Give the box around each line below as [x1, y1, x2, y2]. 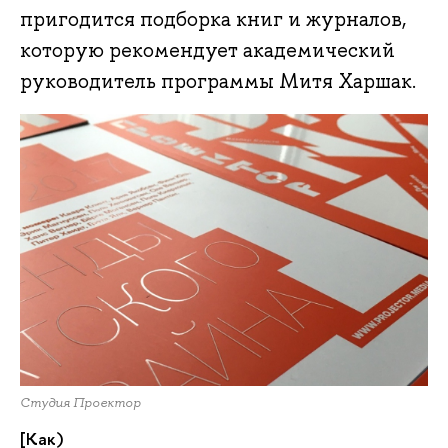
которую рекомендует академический [20, 37, 395, 64]
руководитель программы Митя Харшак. [20, 68, 416, 95]
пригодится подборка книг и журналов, [20, 6, 406, 33]
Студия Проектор [20, 393, 141, 411]
